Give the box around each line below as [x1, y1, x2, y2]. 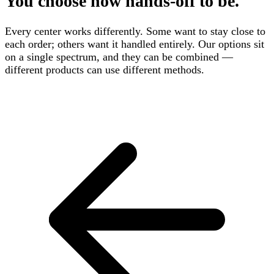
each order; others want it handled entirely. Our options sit [5, 38, 264, 51]
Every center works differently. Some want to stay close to [5, 25, 265, 38]
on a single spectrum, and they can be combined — [5, 51, 233, 64]
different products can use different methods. [5, 64, 204, 76]
